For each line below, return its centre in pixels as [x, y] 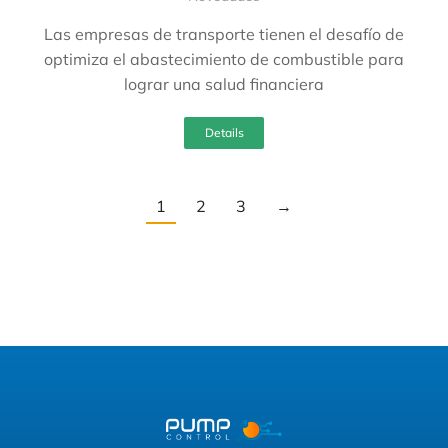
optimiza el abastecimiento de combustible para [224, 58]
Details [224, 132]
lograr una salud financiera [224, 83]
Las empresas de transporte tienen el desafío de [224, 33]
